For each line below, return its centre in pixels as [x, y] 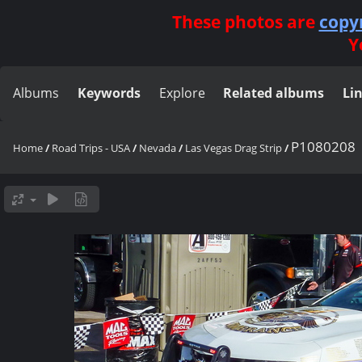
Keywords [109, 93]
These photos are [245, 22]
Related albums [274, 93]
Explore [182, 93]
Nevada [158, 148]
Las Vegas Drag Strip [234, 148]
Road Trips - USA [91, 148]
